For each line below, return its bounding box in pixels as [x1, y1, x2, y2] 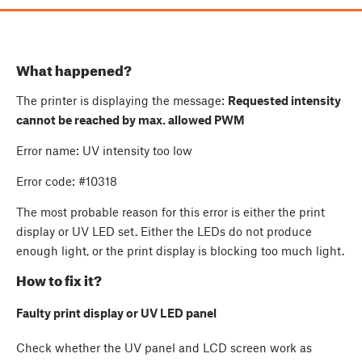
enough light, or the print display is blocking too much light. [16, 242, 344, 258]
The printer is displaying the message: [16, 92, 228, 107]
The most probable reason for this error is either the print [16, 204, 325, 219]
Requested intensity [228, 92, 341, 107]
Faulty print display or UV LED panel [16, 305, 217, 320]
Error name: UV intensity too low [16, 142, 192, 158]
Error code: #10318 [16, 173, 117, 188]
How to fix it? [16, 272, 102, 289]
